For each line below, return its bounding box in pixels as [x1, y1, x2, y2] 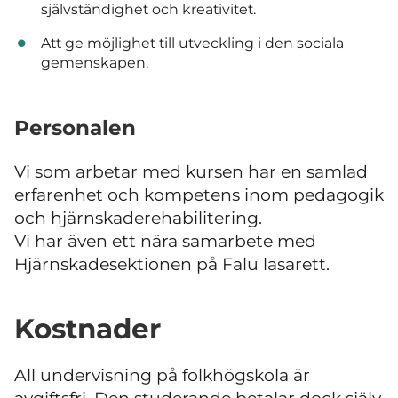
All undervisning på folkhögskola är [14, 365, 310, 386]
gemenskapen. [40, 54, 148, 72]
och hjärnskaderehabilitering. [14, 207, 262, 228]
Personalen [14, 115, 136, 140]
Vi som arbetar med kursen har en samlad [14, 161, 368, 182]
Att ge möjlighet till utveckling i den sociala [40, 35, 344, 52]
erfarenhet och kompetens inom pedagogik [14, 184, 384, 205]
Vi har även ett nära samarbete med [14, 230, 316, 251]
